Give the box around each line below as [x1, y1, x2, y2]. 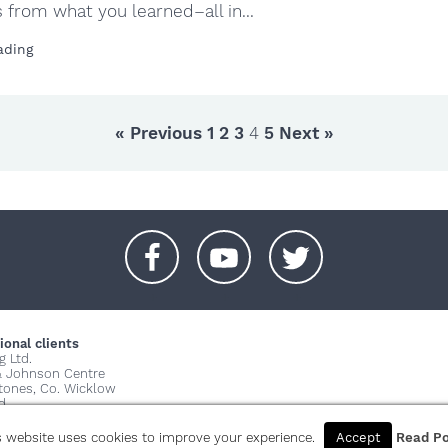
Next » [278, 123, 334, 143]
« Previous [114, 123, 202, 143]
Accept [335, 430, 380, 445]
